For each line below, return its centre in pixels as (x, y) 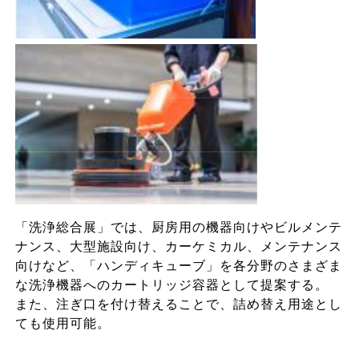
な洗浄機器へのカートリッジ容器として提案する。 (171, 285)
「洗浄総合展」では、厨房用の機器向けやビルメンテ (178, 227)
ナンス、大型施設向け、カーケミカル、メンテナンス (178, 246)
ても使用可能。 (63, 323)
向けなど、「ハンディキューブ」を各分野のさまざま (178, 266)
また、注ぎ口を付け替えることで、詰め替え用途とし (178, 304)
